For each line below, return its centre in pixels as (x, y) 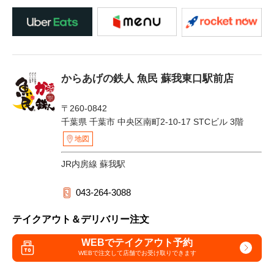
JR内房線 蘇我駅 (93, 164)
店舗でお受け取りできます (159, 253)
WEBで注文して (100, 253)
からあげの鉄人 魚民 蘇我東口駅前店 (147, 78)
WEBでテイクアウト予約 (137, 243)
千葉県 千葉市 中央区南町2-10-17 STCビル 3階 (152, 121)
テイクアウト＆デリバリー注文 (81, 219)
